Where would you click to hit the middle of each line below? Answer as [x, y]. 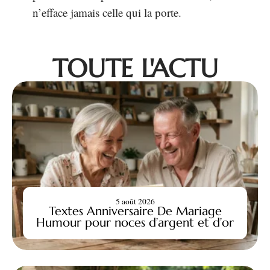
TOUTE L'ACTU [135, 69]
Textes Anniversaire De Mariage [135, 211]
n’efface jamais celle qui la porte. [107, 13]
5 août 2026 [135, 202]
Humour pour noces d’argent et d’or [135, 223]
